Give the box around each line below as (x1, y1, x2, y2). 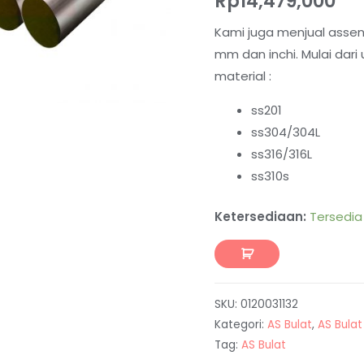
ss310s (251, 167, 289, 185)
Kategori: (214, 317, 267, 333)
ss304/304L (251, 123, 320, 141)
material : (214, 67, 271, 85)
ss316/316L (251, 145, 312, 163)
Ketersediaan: (214, 207, 306, 225)
